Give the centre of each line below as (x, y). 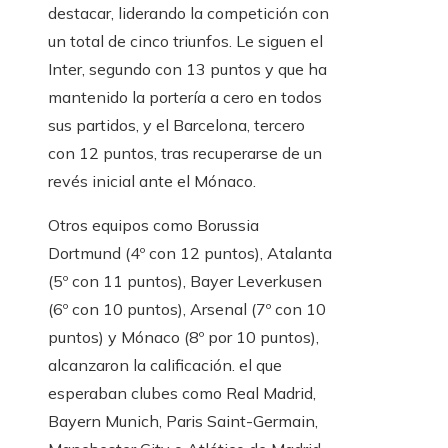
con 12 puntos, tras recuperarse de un (185, 153)
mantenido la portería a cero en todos (185, 97)
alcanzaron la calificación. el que (165, 365)
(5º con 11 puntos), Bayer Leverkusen (185, 281)
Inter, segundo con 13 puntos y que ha (187, 69)
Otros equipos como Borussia (153, 225)
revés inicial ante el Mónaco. (152, 181)
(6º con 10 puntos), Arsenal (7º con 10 (187, 309)
